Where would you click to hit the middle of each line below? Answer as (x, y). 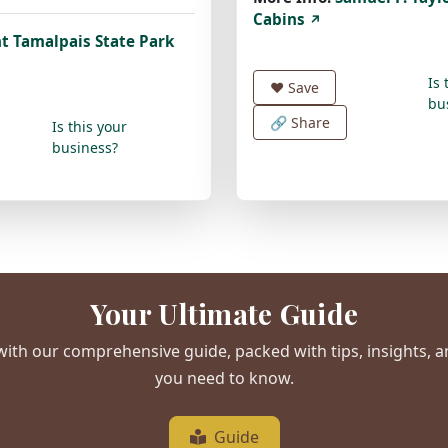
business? (84, 147)
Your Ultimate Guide (224, 313)
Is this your (89, 126)
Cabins (281, 18)
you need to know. (224, 377)
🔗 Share (300, 122)
